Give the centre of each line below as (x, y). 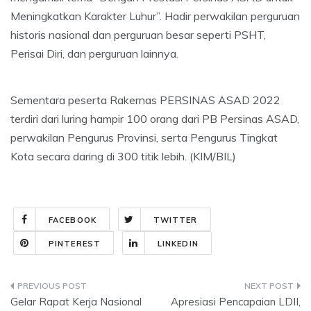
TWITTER (175, 220)
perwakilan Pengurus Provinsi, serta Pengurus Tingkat (144, 137)
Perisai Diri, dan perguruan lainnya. (94, 53)
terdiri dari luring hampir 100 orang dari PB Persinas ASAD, (155, 118)
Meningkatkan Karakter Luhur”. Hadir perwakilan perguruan (155, 16)
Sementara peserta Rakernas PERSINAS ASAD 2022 (145, 100)
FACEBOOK (73, 220)
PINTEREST (75, 243)
